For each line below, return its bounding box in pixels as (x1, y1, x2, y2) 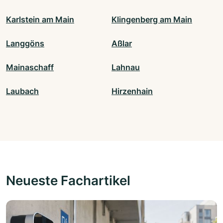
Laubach (6, 86, 39, 97)
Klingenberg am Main (111, 14, 192, 25)
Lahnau (111, 62, 140, 73)
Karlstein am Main (6, 14, 74, 25)
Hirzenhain (111, 86, 153, 97)
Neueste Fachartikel (6, 172, 130, 189)
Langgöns (6, 38, 44, 49)
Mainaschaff (6, 62, 54, 73)
